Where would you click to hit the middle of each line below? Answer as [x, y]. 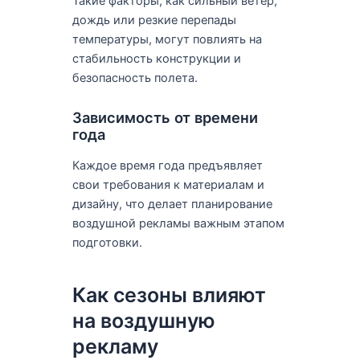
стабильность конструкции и [156, 58]
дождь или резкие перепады [154, 20]
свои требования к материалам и [168, 184]
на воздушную [143, 321]
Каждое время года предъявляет [167, 165]
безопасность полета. [135, 78]
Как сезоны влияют [169, 295]
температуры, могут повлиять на [167, 39]
